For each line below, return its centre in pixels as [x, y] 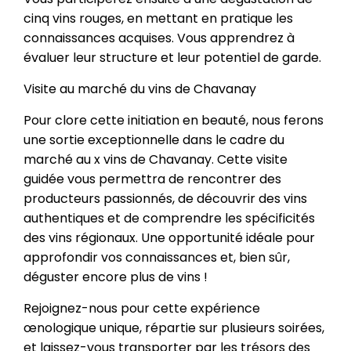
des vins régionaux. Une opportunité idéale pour [169, 238]
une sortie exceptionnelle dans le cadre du [154, 140]
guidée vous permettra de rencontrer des [152, 179]
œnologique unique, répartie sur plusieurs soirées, [174, 328]
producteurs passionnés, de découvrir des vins [165, 199]
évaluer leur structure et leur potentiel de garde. [172, 58]
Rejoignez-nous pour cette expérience [142, 308]
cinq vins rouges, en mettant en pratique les [158, 18]
